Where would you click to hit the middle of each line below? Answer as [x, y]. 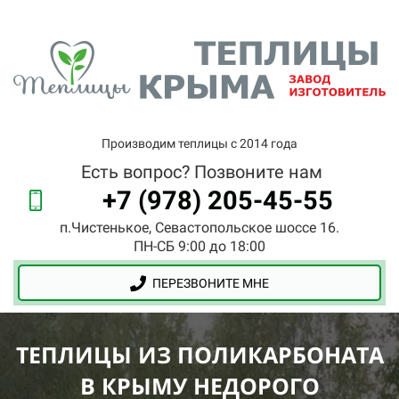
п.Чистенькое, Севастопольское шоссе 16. [199, 228]
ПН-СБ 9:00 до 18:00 [199, 246]
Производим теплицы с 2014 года [199, 143]
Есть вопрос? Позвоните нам [202, 172]
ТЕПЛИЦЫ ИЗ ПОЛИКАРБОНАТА [199, 355]
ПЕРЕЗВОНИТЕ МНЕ [211, 284]
